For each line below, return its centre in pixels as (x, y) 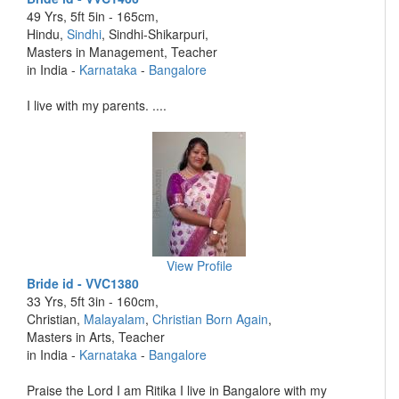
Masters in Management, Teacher (122, 52)
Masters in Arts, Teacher (96, 337)
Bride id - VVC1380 (83, 283)
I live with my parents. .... (97, 105)
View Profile (199, 265)
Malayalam (114, 319)
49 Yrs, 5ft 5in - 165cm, (93, 16)
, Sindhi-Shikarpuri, (155, 34)
